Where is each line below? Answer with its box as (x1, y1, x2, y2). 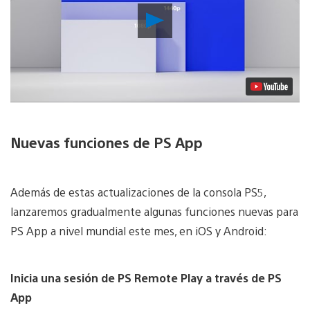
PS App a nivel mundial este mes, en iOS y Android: (10, 223, 267, 238)
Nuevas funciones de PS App (10, 132, 203, 152)
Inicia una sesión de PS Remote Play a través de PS (10, 270, 282, 285)
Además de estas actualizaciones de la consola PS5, (10, 184, 266, 199)
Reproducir (163, 8, 227, 25)
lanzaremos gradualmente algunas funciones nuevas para (10, 203, 298, 219)
